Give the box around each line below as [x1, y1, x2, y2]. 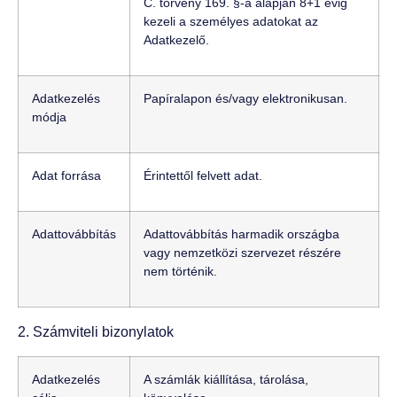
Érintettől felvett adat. [144, 168, 262, 183]
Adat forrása [32, 168, 101, 183]
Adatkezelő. [144, 33, 209, 48]
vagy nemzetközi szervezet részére [144, 245, 341, 261]
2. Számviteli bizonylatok [18, 324, 174, 340]
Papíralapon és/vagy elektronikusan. [144, 91, 347, 106]
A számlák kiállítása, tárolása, [144, 371, 308, 386]
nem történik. [144, 264, 217, 279]
